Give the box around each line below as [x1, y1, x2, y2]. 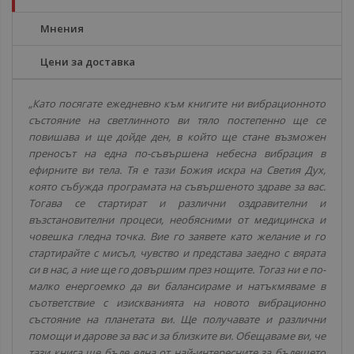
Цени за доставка [40, 55, 135, 69]
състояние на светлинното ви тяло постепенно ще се [28, 113, 326, 127]
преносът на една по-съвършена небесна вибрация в [28, 146, 326, 160]
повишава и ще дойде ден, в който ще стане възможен [28, 130, 326, 144]
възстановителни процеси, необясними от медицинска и [28, 213, 326, 227]
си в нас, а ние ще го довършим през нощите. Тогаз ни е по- [28, 262, 326, 277]
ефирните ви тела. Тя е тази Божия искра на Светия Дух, [28, 163, 326, 177]
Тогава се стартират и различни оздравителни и [28, 196, 326, 210]
